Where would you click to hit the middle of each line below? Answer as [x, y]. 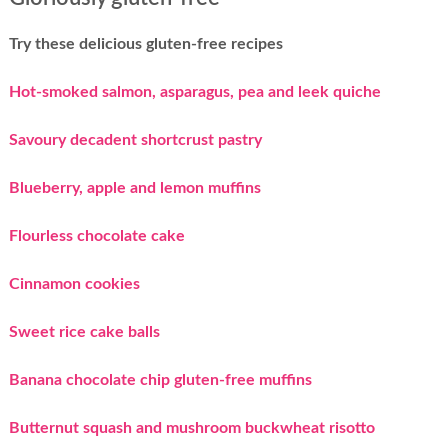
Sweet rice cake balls [84, 331]
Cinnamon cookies [74, 283]
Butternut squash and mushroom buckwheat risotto [191, 427]
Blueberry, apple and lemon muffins [134, 187]
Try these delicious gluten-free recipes [145, 43]
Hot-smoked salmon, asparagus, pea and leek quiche [194, 91]
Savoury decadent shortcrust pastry [135, 139]
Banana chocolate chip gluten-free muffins [160, 379]
